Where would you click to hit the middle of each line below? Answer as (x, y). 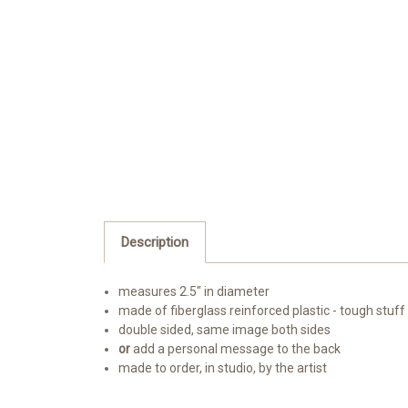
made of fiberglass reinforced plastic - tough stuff (262, 311)
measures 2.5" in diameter (194, 292)
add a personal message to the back (236, 349)
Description (154, 243)
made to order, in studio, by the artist (223, 368)
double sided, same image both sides (225, 330)
